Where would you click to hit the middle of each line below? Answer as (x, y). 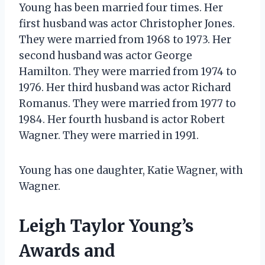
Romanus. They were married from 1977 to (127, 103)
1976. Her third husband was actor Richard (125, 87)
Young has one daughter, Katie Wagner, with (131, 170)
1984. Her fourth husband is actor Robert (122, 119)
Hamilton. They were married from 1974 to (128, 71)
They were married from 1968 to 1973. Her (125, 39)
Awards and (67, 251)
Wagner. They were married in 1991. (109, 135)
